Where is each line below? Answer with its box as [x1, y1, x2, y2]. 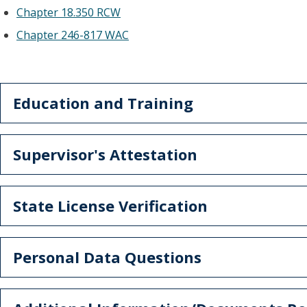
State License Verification [13, 195, 208, 216]
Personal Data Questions [13, 247, 201, 267]
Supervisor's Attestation [13, 144, 197, 164]
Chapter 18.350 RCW [16, 5, 121, 20]
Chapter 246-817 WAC [16, 27, 129, 42]
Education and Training [13, 93, 193, 113]
